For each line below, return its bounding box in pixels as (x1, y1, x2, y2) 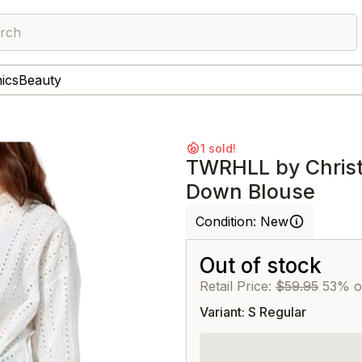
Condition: (196, 213, 260, 229)
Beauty (19, 72, 61, 88)
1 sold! (200, 141, 236, 155)
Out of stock (200, 253, 322, 278)
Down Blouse (186, 179, 315, 204)
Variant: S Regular (200, 304, 306, 320)
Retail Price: (200, 278, 276, 294)
